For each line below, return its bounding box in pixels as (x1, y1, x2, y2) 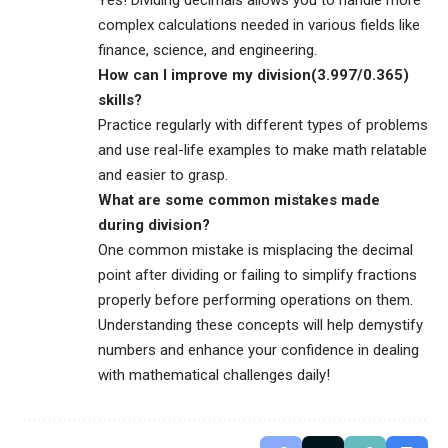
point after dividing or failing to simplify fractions (98, 265, 417, 284)
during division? (98, 215, 210, 234)
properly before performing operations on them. (98, 290, 413, 309)
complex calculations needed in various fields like (98, 15, 420, 34)
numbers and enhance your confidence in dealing (98, 340, 419, 359)
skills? (98, 90, 142, 109)
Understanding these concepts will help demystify (98, 315, 423, 334)
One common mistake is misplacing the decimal (98, 240, 413, 259)
